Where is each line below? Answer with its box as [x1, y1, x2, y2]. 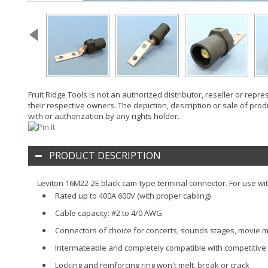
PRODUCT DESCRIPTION [49, 148, 161, 162]
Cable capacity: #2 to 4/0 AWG [55, 207, 162, 218]
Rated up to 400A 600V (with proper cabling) [55, 190, 211, 201]
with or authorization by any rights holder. [28, 110, 179, 121]
